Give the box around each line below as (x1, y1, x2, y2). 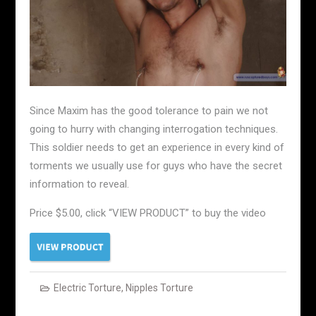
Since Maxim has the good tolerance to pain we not (29, 104, 268, 118)
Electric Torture (53, 282, 121, 294)
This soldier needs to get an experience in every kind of (29, 141, 284, 154)
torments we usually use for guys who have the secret (29, 159, 282, 173)
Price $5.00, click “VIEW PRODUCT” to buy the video (29, 207, 266, 220)
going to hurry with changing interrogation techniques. (29, 123, 278, 136)
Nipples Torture (125, 282, 193, 294)
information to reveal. (29, 178, 129, 191)
